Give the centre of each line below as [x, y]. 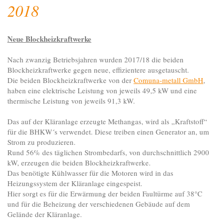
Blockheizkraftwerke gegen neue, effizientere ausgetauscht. [98, 70]
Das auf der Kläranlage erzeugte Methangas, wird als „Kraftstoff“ [107, 122]
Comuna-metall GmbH [168, 80]
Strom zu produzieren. [41, 142]
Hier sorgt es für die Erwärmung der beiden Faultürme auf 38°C [105, 194]
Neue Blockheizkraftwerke [49, 39]
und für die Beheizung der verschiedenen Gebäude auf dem [99, 204]
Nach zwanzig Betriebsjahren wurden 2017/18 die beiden [96, 60]
